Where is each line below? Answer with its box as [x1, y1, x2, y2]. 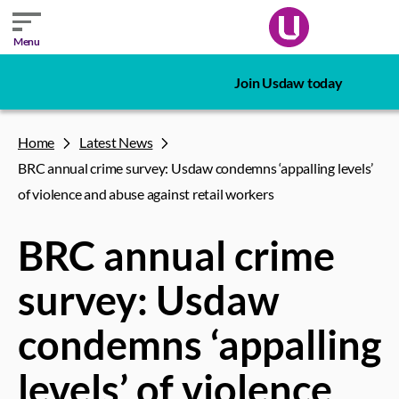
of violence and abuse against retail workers [18, 185, 274, 202]
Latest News [79, 134, 153, 151]
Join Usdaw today [234, 74, 343, 91]
